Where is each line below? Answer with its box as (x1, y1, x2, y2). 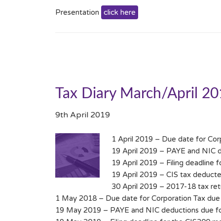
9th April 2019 (55, 110, 110, 120)
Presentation (55, 8, 101, 17)
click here (104, 8, 136, 17)
